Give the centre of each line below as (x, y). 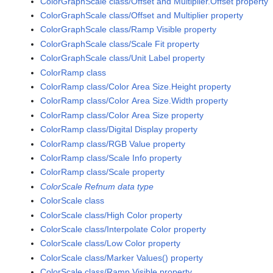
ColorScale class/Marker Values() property (122, 257)
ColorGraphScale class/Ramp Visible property (129, 30)
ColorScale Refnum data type (97, 186)
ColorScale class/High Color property (112, 215)
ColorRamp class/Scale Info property (111, 158)
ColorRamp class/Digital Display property (119, 129)
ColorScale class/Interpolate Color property (123, 229)
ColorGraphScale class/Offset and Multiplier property (142, 16)
